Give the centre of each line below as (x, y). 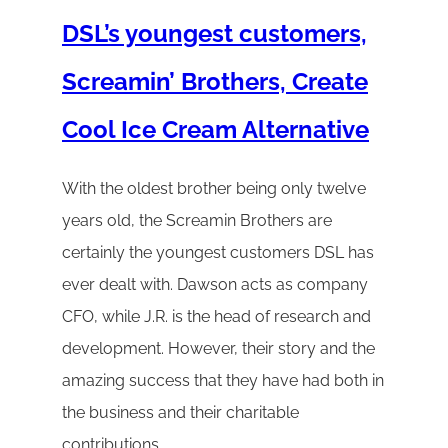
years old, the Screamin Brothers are (197, 221)
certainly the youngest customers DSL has (218, 253)
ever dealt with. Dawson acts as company (215, 285)
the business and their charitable (180, 413)
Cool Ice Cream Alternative (215, 129)
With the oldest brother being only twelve (214, 189)
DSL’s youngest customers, (214, 33)
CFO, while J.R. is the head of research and (216, 317)
